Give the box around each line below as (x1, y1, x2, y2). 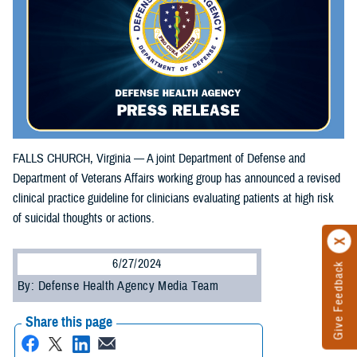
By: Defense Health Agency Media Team (18, 277, 219, 294)
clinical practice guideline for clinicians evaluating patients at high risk (13, 190, 334, 206)
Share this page (25, 312, 112, 331)
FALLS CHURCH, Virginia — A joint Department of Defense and (13, 150, 305, 167)
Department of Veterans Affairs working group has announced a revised (13, 170, 340, 186)
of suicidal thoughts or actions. (13, 210, 155, 226)
